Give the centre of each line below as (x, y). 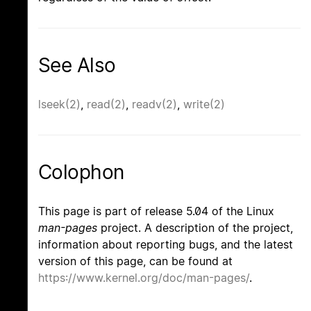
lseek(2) (59, 104)
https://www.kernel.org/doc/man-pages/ (144, 278)
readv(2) (154, 104)
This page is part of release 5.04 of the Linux (156, 211)
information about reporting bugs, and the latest (166, 245)
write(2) (204, 104)
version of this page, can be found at (135, 261)
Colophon (81, 173)
